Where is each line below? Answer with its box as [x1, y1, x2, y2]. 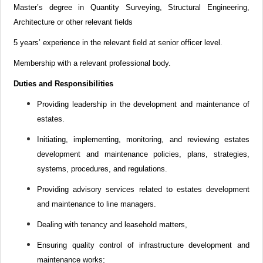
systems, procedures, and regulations [37, 164, 165, 173]
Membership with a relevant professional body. [14, 59, 171, 68]
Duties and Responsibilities [14, 79, 113, 88]
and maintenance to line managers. [37, 200, 156, 208]
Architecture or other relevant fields [14, 18, 133, 26]
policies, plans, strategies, [153, 150, 250, 159]
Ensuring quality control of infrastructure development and [37, 241, 249, 249]
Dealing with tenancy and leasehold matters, [37, 220, 187, 229]
